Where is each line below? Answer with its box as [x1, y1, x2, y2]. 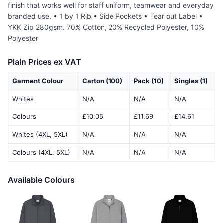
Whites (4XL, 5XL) [12, 130, 68, 138]
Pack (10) [134, 77, 164, 85]
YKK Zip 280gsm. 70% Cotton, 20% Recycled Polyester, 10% [8, 23, 204, 31]
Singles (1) [174, 77, 208, 85]
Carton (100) [82, 77, 122, 85]
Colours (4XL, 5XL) [12, 148, 70, 156]
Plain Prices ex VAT [8, 57, 81, 67]
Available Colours [8, 175, 75, 185]
